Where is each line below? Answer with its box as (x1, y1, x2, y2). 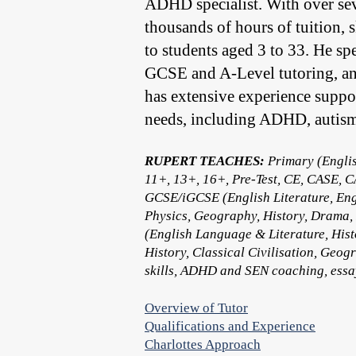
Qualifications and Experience (145, 319, 315, 334)
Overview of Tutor (145, 300, 248, 315)
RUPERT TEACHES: (145, 153, 265, 168)
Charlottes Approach (145, 337, 261, 352)
